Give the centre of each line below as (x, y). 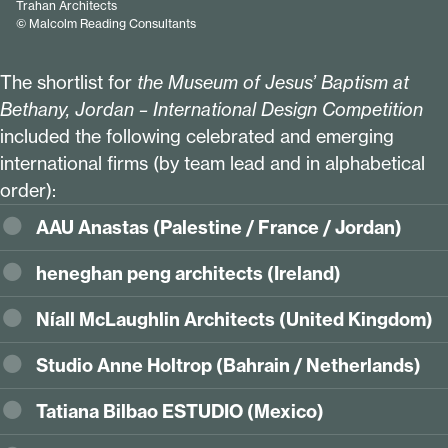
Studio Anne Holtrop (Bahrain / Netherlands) (230, 366)
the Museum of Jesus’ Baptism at (273, 82)
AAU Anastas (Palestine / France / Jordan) (221, 228)
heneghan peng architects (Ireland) (188, 274)
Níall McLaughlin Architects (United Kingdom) (234, 320)
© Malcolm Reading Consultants (106, 24)
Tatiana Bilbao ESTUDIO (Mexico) (180, 412)
